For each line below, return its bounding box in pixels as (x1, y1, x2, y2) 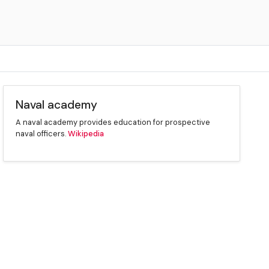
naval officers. (16, 128, 68, 139)
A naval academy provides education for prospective (16, 117, 211, 128)
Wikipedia (68, 128, 104, 139)
